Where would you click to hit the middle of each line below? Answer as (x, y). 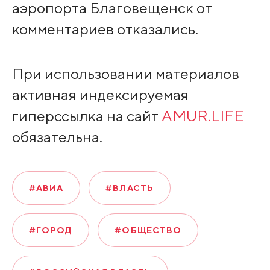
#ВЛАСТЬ (130, 188)
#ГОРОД (51, 231)
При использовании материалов (125, 74)
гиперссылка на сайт (86, 116)
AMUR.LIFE (202, 116)
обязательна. (57, 137)
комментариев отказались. (105, 29)
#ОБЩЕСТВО (148, 231)
